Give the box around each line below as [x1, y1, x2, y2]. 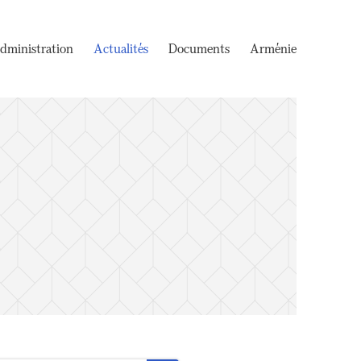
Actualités [93, 39, 148, 57]
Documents [168, 39, 230, 57]
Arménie [250, 39, 297, 57]
